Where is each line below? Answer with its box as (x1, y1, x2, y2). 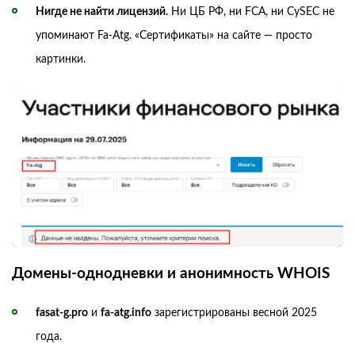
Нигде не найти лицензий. (36, 6, 168, 17)
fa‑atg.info (101, 307, 151, 319)
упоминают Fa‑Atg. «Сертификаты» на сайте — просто (36, 29, 312, 41)
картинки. (36, 53, 86, 65)
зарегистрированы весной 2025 (151, 307, 317, 319)
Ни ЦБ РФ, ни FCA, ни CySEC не (168, 6, 334, 17)
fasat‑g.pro (36, 307, 88, 319)
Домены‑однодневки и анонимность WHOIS (12, 266, 330, 282)
